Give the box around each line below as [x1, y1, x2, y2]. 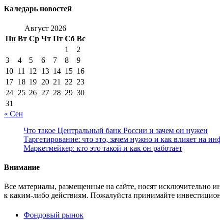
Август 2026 [25, 24, 66, 32]
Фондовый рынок [24, 210, 83, 219]
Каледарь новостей [4, 4, 72, 13]
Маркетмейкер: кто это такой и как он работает [24, 143, 182, 152]
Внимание [4, 163, 40, 171]
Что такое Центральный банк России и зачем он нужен [24, 126, 208, 135]
